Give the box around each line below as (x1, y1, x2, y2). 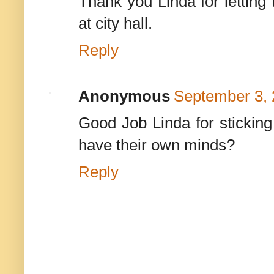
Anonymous (78, 87, 170, 105)
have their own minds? (78, 136, 235, 154)
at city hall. (78, 15, 152, 32)
